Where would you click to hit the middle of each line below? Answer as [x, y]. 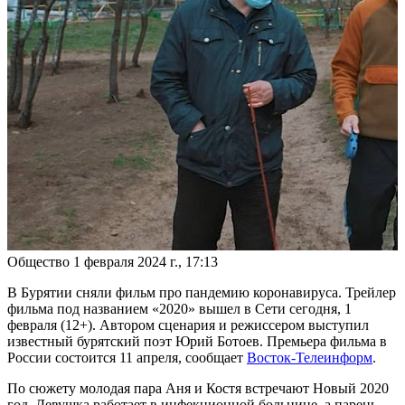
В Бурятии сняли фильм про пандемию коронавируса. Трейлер [202, 293]
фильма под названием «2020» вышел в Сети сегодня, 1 [179, 309]
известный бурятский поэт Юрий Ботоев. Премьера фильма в [197, 342]
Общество [38, 262]
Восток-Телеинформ [310, 358]
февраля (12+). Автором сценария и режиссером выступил [188, 325]
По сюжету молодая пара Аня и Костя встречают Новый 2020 [198, 389]
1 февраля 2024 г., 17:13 [146, 262]
